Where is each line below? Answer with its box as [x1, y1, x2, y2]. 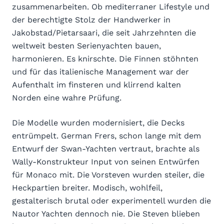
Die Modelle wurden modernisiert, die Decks [12, 117, 184, 127]
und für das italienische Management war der [12, 66, 189, 76]
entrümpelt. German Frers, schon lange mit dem [12, 130, 201, 140]
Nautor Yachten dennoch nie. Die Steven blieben [12, 208, 200, 218]
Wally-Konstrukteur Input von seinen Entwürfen [12, 156, 199, 166]
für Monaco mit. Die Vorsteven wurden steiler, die [12, 169, 204, 179]
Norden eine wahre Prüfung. [12, 92, 121, 102]
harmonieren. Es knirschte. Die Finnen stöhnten [12, 53, 198, 63]
